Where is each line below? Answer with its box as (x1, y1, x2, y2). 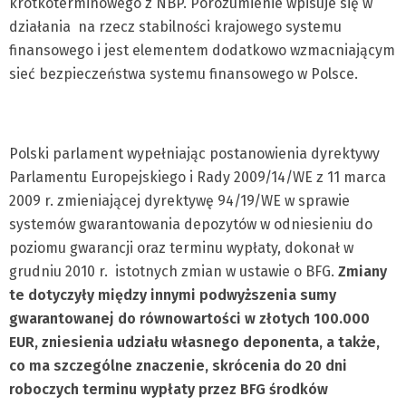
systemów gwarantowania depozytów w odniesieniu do (9, 216, 372, 233)
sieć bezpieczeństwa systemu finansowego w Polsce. (9, 65, 358, 82)
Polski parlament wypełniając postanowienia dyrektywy (9, 145, 380, 162)
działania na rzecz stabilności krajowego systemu (9, 18, 342, 35)
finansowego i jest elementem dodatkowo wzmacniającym (9, 42, 395, 59)
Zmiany (334, 263, 387, 280)
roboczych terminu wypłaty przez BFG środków (9, 381, 328, 398)
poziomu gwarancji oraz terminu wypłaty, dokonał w (9, 239, 353, 256)
